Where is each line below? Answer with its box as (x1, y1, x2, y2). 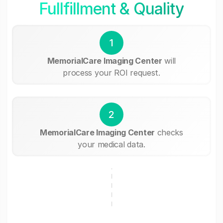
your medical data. (78, 139, 145, 149)
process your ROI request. (63, 67, 160, 78)
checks (154, 127, 183, 137)
